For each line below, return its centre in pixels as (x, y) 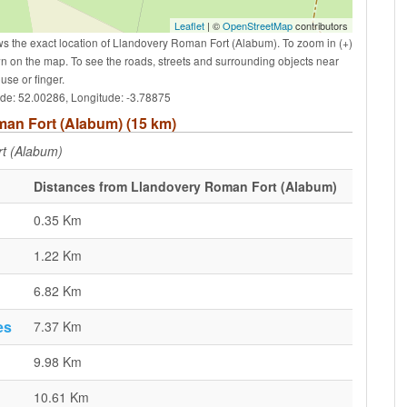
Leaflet (189, 25)
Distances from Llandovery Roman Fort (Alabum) (185, 186)
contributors (320, 25)
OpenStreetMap (258, 25)
